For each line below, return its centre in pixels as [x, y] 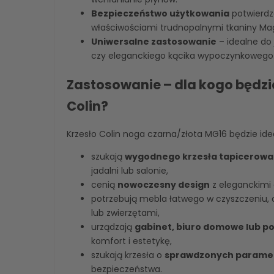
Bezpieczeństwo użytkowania [160, 14]
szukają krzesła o [128, 255]
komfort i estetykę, [131, 241]
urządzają [113, 227]
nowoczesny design [164, 185]
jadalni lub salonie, [130, 171]
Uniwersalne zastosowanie [154, 42]
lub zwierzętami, [125, 213]
